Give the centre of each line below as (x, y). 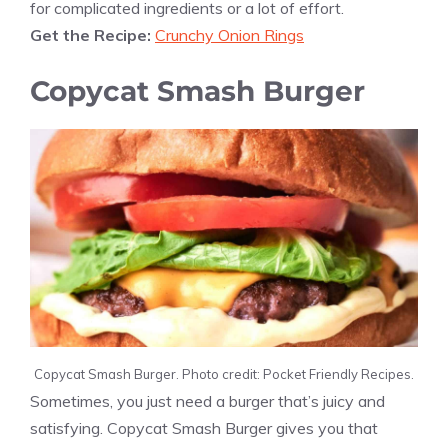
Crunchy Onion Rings (229, 35)
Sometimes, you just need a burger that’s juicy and (207, 401)
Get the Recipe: (92, 35)
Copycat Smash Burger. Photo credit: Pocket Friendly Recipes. (224, 374)
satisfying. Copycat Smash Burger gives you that (204, 428)
